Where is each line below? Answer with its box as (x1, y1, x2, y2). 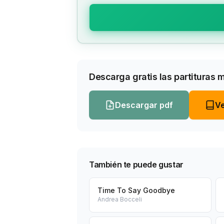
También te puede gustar (89, 159, 183, 169)
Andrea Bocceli (97, 195, 142, 203)
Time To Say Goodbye (97, 186, 175, 194)
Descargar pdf (115, 100, 173, 110)
